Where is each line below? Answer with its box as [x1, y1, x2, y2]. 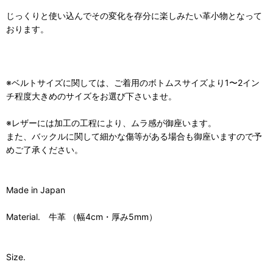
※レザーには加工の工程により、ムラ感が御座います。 [6, 118, 216, 129]
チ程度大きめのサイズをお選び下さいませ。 [6, 91, 177, 102]
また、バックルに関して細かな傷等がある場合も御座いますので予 [6, 131, 262, 142]
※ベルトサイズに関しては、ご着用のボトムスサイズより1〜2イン [6, 77, 260, 88]
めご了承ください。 [6, 144, 83, 155]
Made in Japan [6, 185, 65, 196]
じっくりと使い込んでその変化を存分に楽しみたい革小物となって [6, 10, 262, 21]
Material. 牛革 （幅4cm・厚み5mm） [6, 211, 157, 222]
